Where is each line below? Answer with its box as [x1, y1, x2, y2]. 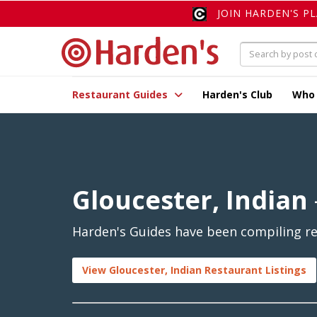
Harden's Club [202, 88, 272, 102]
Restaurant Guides [72, 88, 171, 102]
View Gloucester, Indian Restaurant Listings [82, 263, 306, 277]
